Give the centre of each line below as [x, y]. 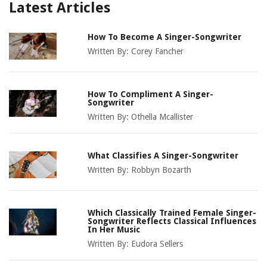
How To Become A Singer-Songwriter [165, 37]
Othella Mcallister [162, 117]
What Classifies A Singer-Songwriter [163, 156]
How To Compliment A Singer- [151, 94]
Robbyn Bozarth [162, 170]
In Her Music [114, 230]
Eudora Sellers [157, 244]
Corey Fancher [158, 52]
